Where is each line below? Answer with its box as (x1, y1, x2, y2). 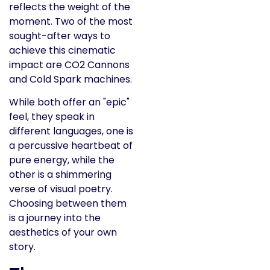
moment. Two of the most (9, 14, 133, 29)
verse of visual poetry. (9, 182, 113, 196)
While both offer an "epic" (9, 95, 130, 110)
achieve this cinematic (9, 43, 116, 58)
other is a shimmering (9, 168, 111, 182)
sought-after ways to (9, 29, 110, 43)
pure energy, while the (9, 153, 115, 168)
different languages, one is (9, 124, 133, 139)
